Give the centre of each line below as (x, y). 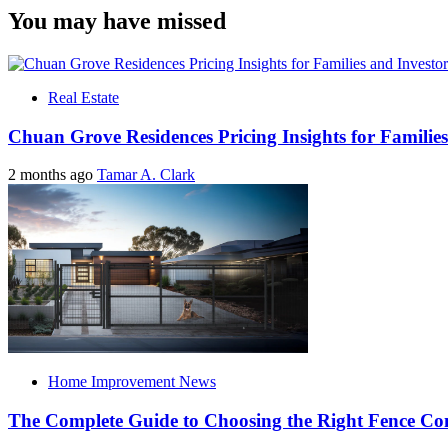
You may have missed (117, 21)
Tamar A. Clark (146, 175)
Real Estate (83, 98)
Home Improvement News (132, 382)
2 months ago (52, 175)
